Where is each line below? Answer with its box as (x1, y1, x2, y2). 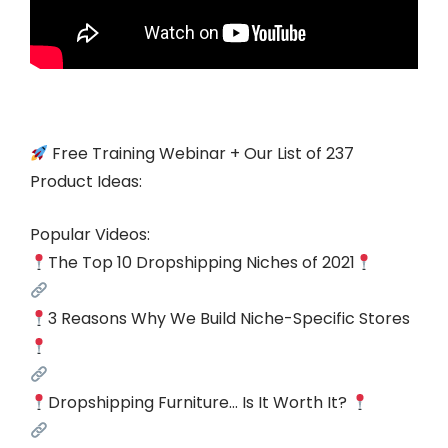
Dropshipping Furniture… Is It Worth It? (48, 391, 352, 415)
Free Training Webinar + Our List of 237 (48, 142, 355, 166)
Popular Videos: (30, 223, 150, 247)
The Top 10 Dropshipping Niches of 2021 (48, 251, 356, 275)
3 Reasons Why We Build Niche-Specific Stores (48, 307, 411, 331)
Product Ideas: (30, 170, 142, 194)
